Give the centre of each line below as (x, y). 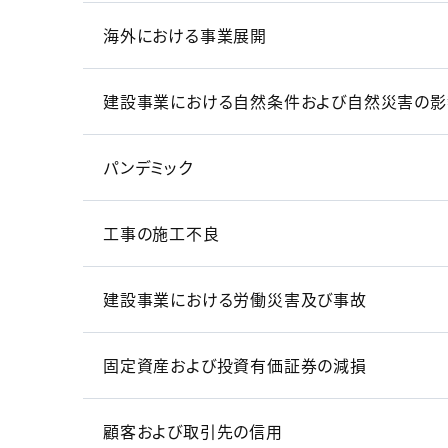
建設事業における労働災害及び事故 (235, 299)
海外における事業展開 (185, 35)
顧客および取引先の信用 (193, 431)
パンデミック (148, 167)
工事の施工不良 (161, 233)
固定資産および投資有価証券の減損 (235, 365)
